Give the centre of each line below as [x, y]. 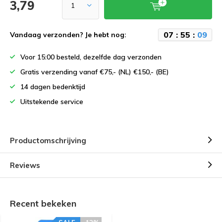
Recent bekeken [43, 203]
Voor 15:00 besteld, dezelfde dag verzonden [91, 57]
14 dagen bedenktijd [53, 86]
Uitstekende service [52, 101]
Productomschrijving [48, 140]
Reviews [25, 165]
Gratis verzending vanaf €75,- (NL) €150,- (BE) [95, 72]
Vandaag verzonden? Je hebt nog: [68, 34]
